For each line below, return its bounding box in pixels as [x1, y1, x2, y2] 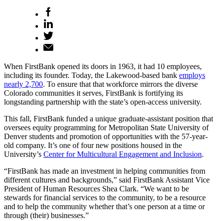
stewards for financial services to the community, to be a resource [4, 193, 206, 202]
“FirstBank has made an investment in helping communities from [4, 166, 205, 175]
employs [179, 71, 205, 79]
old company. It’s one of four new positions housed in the [4, 141, 182, 149]
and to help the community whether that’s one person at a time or [4, 202, 205, 211]
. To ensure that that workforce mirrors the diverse [43, 79, 198, 88]
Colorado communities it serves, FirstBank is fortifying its [4, 88, 183, 97]
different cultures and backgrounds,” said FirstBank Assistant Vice [4, 175, 210, 184]
